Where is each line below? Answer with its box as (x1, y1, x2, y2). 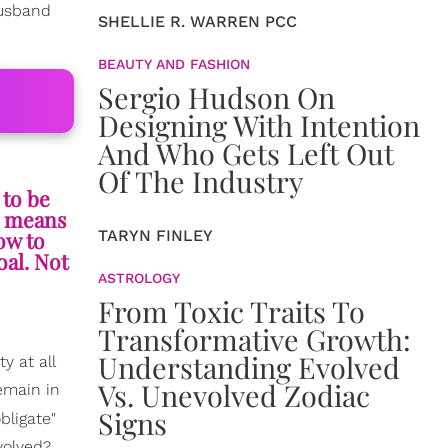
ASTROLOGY (98, 270, 180, 286)
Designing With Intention (98, 106, 420, 144)
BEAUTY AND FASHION (98, 56, 250, 72)
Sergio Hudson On (98, 78, 335, 116)
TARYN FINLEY (98, 226, 213, 245)
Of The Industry (98, 162, 304, 200)
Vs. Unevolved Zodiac (98, 376, 370, 414)
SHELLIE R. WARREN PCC (98, 12, 297, 31)
